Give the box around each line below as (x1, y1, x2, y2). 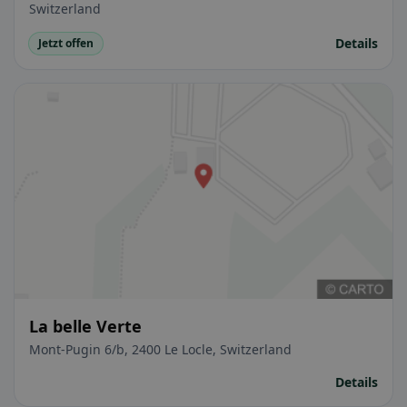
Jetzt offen (38, 35, 94, 51)
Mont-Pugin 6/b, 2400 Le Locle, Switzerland (29, 341, 292, 359)
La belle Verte (29, 315, 142, 338)
